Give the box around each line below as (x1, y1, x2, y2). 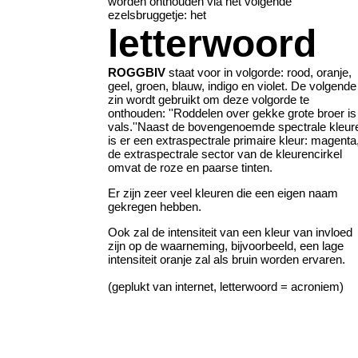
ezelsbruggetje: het (108, 7, 206, 22)
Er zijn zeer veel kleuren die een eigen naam (108, 185, 338, 200)
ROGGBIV (108, 65, 165, 79)
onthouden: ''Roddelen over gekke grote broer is (108, 105, 356, 120)
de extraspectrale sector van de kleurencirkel (108, 146, 342, 161)
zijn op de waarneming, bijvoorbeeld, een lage (108, 238, 344, 253)
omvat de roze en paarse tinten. (108, 160, 272, 174)
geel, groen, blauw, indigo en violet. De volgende (108, 78, 356, 93)
